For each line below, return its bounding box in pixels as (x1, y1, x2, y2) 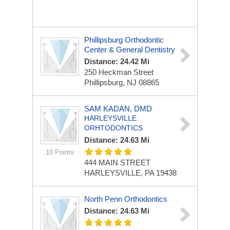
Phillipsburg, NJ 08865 (84, 78, 159, 87)
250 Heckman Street (84, 68, 154, 76)
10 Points (46, 148, 74, 156)
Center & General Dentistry (84, 45, 175, 54)
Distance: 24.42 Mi (84, 57, 149, 66)
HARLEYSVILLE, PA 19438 (84, 168, 177, 177)
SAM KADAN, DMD (84, 104, 152, 113)
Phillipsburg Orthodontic (84, 35, 164, 44)
